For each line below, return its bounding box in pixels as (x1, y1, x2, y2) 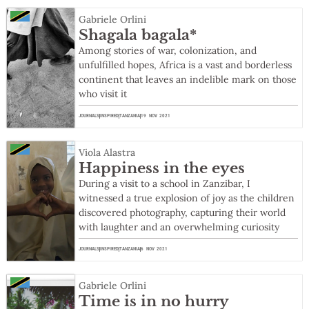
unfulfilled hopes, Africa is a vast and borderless (79, 59, 292, 72)
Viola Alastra (79, 146, 136, 159)
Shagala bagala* (79, 26, 197, 45)
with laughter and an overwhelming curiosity (79, 221, 280, 234)
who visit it (79, 88, 128, 101)
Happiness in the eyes (79, 159, 246, 178)
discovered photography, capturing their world (79, 206, 286, 219)
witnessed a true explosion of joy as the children (79, 192, 295, 205)
